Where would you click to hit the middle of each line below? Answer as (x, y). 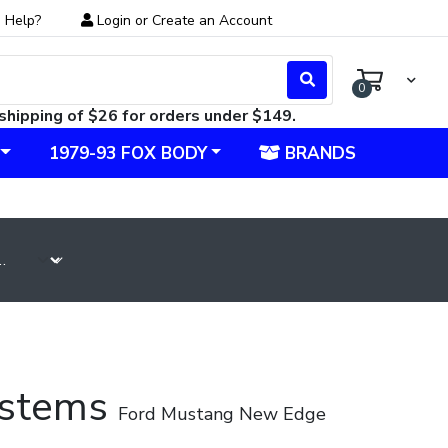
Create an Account (212, 20)
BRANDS (318, 153)
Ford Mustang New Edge (221, 414)
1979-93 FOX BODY (127, 153)
